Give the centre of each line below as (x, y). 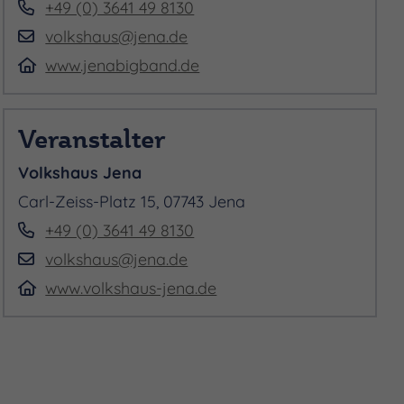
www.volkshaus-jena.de (131, 287)
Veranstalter (92, 138)
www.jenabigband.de (123, 64)
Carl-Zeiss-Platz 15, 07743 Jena (132, 201)
